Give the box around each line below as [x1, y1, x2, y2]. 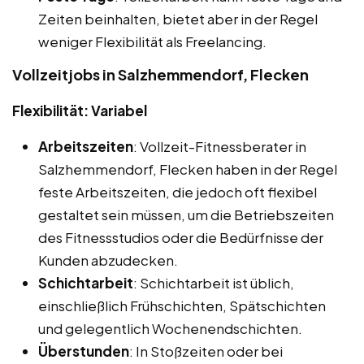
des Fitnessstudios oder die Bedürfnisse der [38, 227, 323, 246]
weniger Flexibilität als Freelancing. [38, 32, 266, 50]
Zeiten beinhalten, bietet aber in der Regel [38, 9, 318, 28]
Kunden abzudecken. [38, 250, 178, 269]
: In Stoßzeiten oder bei [129, 341, 283, 360]
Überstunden [38, 341, 129, 360]
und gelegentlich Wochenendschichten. [38, 318, 302, 337]
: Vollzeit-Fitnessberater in [133, 136, 306, 155]
